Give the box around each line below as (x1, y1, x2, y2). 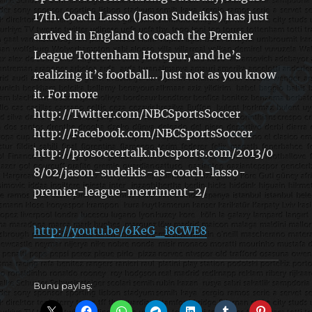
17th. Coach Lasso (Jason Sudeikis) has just (33, 8, 269, 23)
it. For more (33, 86, 98, 101)
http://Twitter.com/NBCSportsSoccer (33, 106, 240, 120)
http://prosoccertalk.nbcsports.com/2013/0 (33, 145, 273, 159)
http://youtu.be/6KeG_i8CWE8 (33, 223, 207, 237)
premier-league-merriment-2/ (33, 184, 207, 198)
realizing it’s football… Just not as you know (33, 67, 276, 81)
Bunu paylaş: (33, 279, 93, 291)
